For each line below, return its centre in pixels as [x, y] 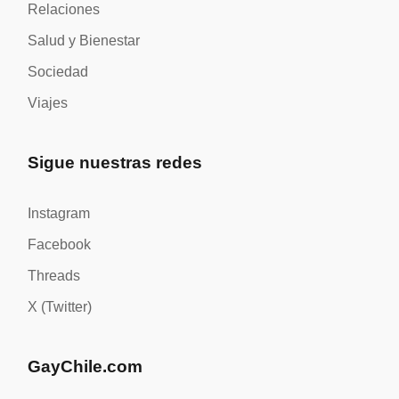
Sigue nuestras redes [115, 163]
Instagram [59, 214]
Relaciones [64, 10]
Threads [54, 276]
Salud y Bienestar [84, 41]
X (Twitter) [60, 307]
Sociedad [58, 72]
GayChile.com [85, 367]
